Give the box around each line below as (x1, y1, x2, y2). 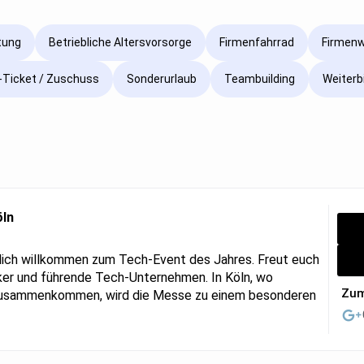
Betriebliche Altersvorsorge (49, 36, 192, 50)
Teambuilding (224, 72, 295, 86)
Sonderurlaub (127, 72, 197, 86)
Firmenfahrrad (219, 36, 294, 50)
